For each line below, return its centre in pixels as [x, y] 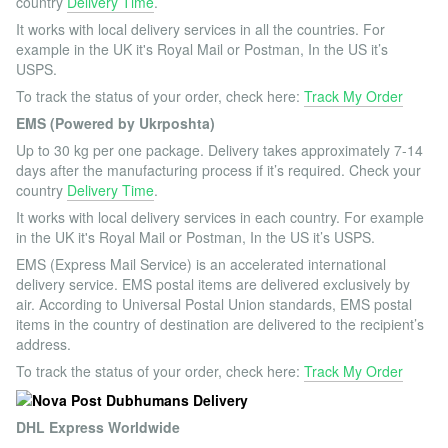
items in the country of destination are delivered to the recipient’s [220, 324]
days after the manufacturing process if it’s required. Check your [218, 170]
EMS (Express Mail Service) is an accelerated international [201, 264]
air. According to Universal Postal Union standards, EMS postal [214, 304]
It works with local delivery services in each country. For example [220, 217]
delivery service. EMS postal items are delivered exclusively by [213, 284]
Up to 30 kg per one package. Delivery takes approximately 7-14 [219, 150]
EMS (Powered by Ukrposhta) [115, 123]
